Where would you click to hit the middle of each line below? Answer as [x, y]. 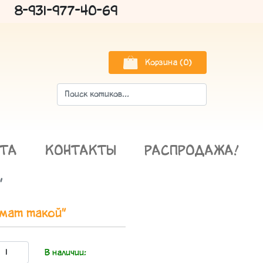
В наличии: [66, 253]
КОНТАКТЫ [81, 151]
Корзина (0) [168, 63]
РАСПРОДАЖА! [192, 151]
